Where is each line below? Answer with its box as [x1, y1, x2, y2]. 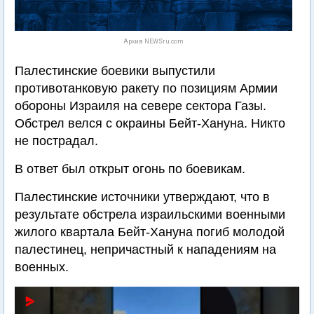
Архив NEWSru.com [123, 38, 184, 45]
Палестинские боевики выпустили [15, 64, 215, 78]
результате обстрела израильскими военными [15, 207, 285, 221]
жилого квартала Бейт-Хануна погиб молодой [15, 225, 285, 239]
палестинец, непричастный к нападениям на [15, 243, 276, 257]
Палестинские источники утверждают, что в [15, 190, 270, 204]
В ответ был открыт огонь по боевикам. [15, 162, 245, 176]
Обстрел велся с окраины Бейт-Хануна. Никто [15, 116, 285, 130]
